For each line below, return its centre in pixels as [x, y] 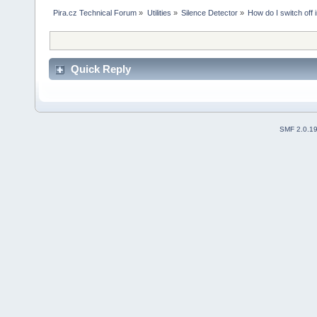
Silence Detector [209, 12]
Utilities [159, 12]
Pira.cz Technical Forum [95, 12]
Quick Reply [101, 69]
